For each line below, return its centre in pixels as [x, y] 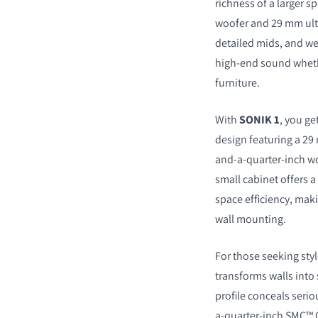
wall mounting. [251, 219]
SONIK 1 [259, 119]
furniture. [238, 82]
